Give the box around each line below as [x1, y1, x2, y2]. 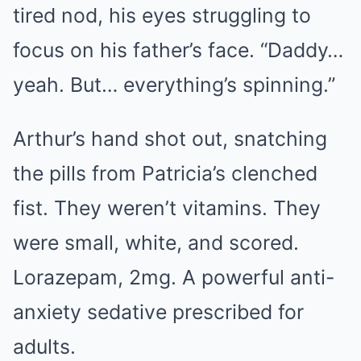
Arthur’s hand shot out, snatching [13, 127, 327, 151]
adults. [13, 334, 76, 359]
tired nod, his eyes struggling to [13, 3, 311, 27]
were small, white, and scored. [13, 230, 299, 255]
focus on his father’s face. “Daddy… [13, 38, 343, 62]
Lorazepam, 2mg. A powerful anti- [13, 265, 334, 289]
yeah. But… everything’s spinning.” [13, 73, 335, 97]
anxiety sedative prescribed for [13, 300, 304, 324]
